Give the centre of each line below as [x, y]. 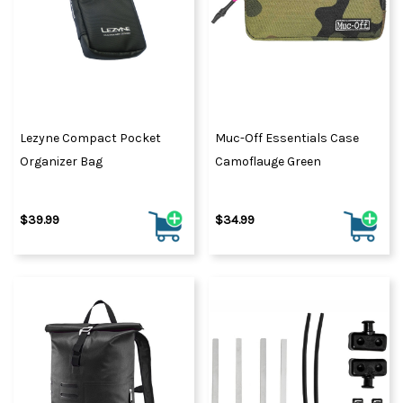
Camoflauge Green [268, 161]
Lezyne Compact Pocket [90, 138]
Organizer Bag [61, 161]
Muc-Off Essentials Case [287, 138]
